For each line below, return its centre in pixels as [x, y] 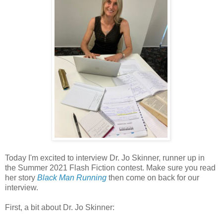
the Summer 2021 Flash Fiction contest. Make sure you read [110, 168]
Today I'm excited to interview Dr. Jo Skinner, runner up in [105, 158]
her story [21, 178]
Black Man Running [72, 178]
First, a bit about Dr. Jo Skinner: [60, 208]
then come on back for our [153, 178]
